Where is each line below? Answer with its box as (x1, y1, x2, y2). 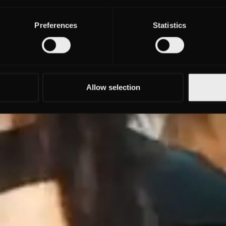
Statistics (153, 21, 186, 30)
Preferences (34, 21, 78, 30)
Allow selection (86, 83, 140, 92)
